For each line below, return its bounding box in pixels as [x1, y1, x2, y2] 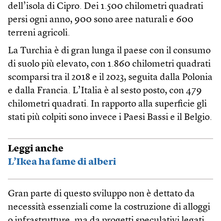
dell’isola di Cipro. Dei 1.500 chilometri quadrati [8, 1, 203, 11]
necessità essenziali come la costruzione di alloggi [8, 202, 210, 212]
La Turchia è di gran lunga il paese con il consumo [8, 46, 211, 56]
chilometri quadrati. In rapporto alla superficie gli [8, 99, 207, 109]
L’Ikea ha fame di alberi [8, 158, 116, 168]
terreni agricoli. [8, 28, 70, 38]
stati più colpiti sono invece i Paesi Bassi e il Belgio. [8, 112, 212, 122]
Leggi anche [8, 145, 64, 154]
